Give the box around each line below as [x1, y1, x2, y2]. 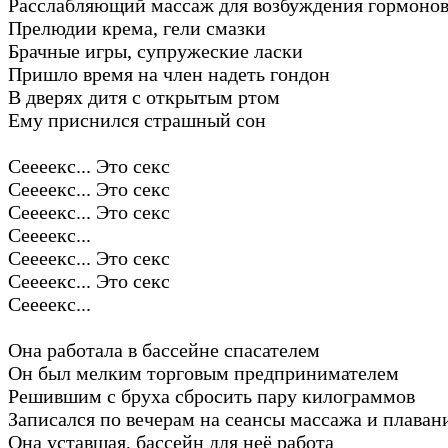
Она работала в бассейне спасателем [8, 338, 320, 361]
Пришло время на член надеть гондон [8, 62, 330, 85]
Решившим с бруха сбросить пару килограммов [8, 384, 415, 407]
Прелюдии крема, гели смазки [8, 16, 266, 39]
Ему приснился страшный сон [8, 108, 266, 131]
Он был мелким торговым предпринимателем [8, 361, 399, 384]
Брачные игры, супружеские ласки [8, 39, 303, 62]
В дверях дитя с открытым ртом [8, 85, 280, 108]
